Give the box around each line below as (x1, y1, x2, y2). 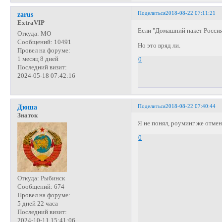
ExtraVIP (17, 19, 45, 26)
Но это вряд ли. (138, 42, 181, 49)
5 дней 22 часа (17, 200, 58, 208)
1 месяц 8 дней (17, 55, 58, 62)
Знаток (17, 112, 38, 119)
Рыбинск (39, 175, 65, 182)
